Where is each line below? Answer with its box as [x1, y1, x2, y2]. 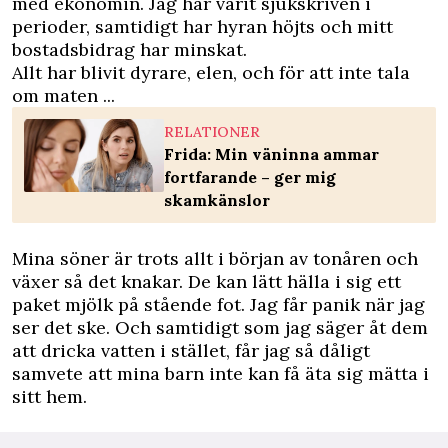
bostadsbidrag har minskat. [12, 38, 247, 62]
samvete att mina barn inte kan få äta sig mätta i [12, 362, 429, 386]
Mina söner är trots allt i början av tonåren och [12, 247, 418, 271]
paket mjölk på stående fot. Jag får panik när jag [12, 293, 425, 317]
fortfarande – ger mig [164, 167, 336, 188]
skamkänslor [164, 190, 270, 211]
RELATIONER [164, 123, 260, 142]
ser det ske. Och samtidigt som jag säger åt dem [12, 316, 428, 340]
